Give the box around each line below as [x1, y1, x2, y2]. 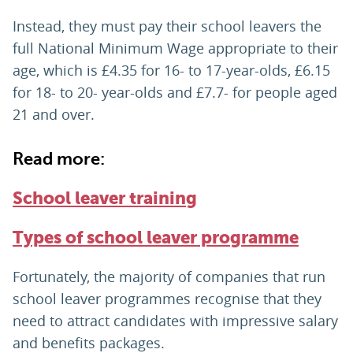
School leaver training [13, 188, 197, 209]
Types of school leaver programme [13, 228, 299, 248]
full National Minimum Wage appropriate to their [13, 39, 338, 58]
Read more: [13, 149, 109, 169]
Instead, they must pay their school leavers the [13, 17, 321, 36]
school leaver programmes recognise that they [13, 289, 321, 309]
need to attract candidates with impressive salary [13, 311, 338, 331]
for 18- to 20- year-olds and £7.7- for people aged [13, 83, 337, 102]
